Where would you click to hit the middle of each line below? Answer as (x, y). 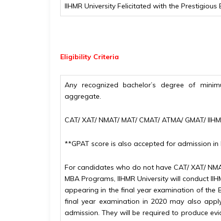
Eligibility (76, 56)
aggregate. (83, 96)
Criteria (105, 56)
